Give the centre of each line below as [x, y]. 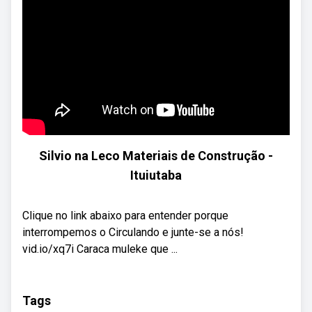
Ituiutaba [156, 175]
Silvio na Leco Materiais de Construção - [156, 156]
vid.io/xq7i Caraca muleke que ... [100, 249]
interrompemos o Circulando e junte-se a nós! [133, 232]
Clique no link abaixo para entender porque [125, 216]
